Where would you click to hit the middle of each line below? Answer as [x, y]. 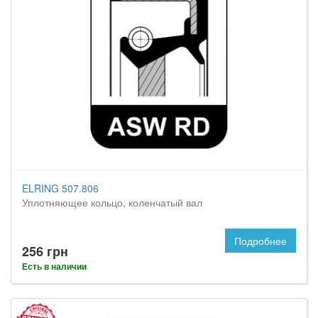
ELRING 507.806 [60, 188]
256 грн [45, 251]
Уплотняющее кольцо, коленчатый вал [112, 202]
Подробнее [261, 241]
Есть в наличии [54, 266]
